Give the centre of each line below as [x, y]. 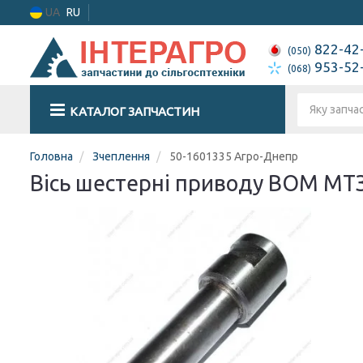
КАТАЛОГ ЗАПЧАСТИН [135, 111]
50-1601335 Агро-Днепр [234, 156]
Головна [51, 156]
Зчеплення [121, 156]
